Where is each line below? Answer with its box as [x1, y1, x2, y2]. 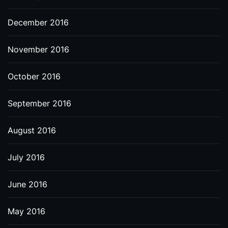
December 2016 [8, 17, 69, 27]
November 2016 [8, 44, 69, 54]
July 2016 [8, 152, 45, 162]
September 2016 [8, 98, 71, 108]
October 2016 [8, 71, 61, 81]
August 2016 [8, 125, 56, 135]
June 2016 [8, 179, 47, 189]
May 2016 [8, 206, 45, 216]
